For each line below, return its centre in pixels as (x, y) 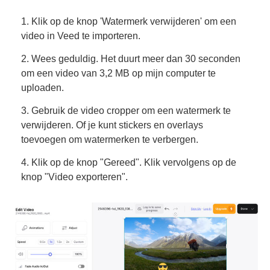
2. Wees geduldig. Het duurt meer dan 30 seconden (131, 59)
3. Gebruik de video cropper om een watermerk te (126, 111)
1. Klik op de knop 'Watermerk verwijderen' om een (129, 22)
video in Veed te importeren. (81, 36)
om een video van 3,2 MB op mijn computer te (118, 74)
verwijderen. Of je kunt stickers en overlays (112, 125)
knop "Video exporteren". (74, 177)
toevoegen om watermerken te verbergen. (110, 140)
